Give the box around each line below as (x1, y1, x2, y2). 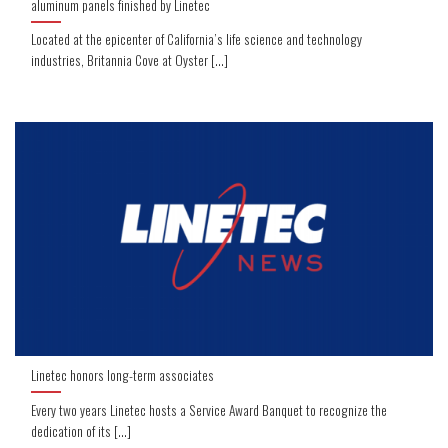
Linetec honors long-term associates (31, 364, 215, 385)
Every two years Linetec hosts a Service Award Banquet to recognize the (31, 399, 388, 420)
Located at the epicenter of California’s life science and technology (31, 29, 363, 50)
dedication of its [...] (31, 420, 132, 441)
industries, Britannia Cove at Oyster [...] (31, 50, 229, 71)
